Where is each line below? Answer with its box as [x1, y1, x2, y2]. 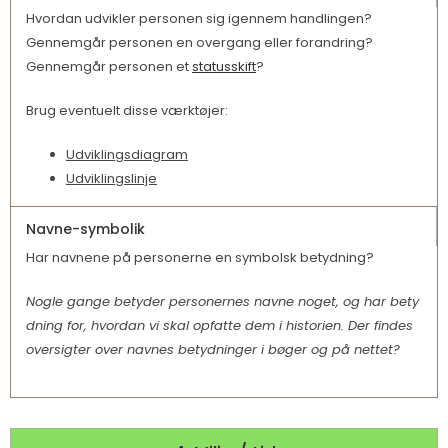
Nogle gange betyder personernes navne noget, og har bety [26, 292, 419, 312]
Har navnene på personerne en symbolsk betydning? [26, 248, 374, 268]
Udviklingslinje [66, 169, 157, 189]
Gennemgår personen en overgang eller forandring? [26, 33, 373, 53]
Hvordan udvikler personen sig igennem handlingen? [26, 9, 372, 29]
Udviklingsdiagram [66, 145, 188, 165]
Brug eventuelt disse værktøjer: [26, 101, 228, 121]
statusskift [192, 57, 256, 77]
